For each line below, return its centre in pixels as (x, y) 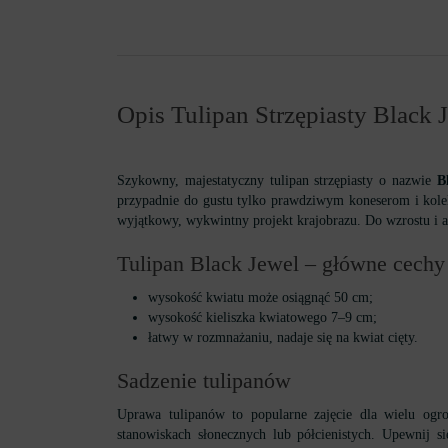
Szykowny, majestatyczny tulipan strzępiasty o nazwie (274, 180)
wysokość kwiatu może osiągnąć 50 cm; (260, 297)
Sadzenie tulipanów (204, 380)
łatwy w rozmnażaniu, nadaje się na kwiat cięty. (282, 337)
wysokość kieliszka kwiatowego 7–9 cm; (262, 317)
